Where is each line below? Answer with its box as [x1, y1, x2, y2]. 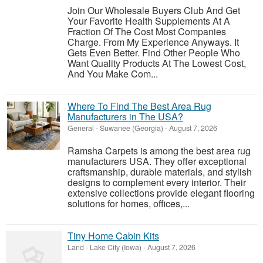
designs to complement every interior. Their [68, 176, 246, 190]
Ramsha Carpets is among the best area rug [68, 144, 251, 158]
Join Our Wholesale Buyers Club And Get [68, 4, 240, 18]
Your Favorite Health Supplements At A [68, 14, 230, 28]
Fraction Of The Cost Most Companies [68, 25, 226, 39]
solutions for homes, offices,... [68, 197, 190, 211]
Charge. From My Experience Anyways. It [68, 35, 239, 49]
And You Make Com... [68, 67, 158, 81]
